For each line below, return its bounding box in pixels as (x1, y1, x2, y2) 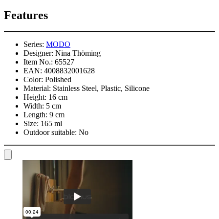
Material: (23, 84, 51, 93)
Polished (45, 75, 71, 84)
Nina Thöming (55, 49, 101, 58)
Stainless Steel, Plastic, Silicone (53, 84, 150, 93)
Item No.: (23, 58, 53, 66)
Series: (23, 40, 44, 49)
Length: (23, 110, 47, 119)
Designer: (23, 49, 53, 58)
